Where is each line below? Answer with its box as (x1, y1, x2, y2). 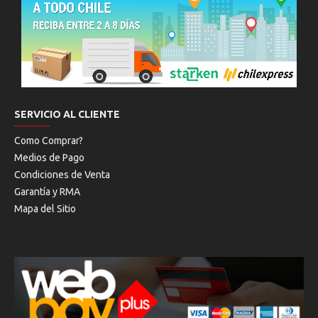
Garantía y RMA (14, 186, 80, 198)
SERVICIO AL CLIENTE (14, 109, 120, 121)
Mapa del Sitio (14, 203, 76, 215)
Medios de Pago (14, 152, 84, 164)
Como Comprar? (14, 135, 83, 147)
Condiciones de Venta (14, 169, 110, 181)
